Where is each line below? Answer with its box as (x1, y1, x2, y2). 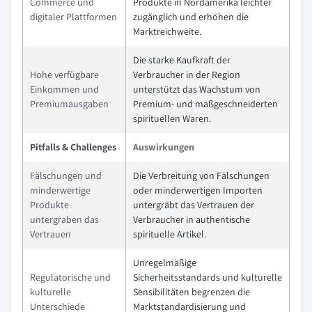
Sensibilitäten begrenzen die (133, 285, 250, 298)
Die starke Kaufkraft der (133, 53, 231, 66)
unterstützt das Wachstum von (133, 82, 260, 95)
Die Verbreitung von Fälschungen (133, 169, 270, 182)
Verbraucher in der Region (133, 68, 240, 81)
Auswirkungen (133, 140, 194, 153)
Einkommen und (30, 82, 99, 95)
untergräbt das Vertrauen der (133, 198, 254, 211)
